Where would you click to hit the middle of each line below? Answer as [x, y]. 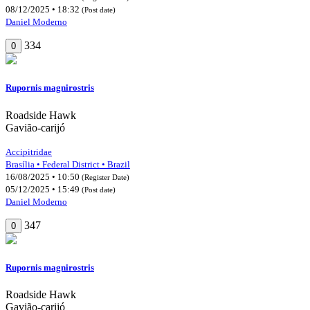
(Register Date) [106, 177]
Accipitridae [29, 152]
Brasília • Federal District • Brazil [68, 164]
